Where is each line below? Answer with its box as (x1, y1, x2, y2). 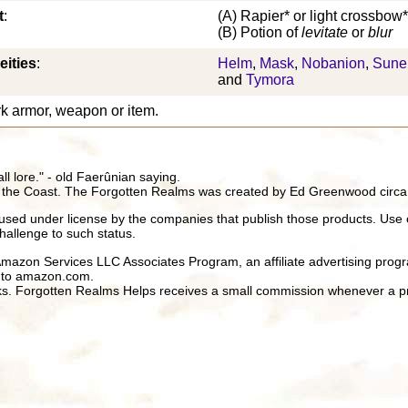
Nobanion (301, 55, 365, 71)
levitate (301, 24, 348, 40)
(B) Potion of (218, 24, 301, 40)
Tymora (246, 71, 294, 87)
